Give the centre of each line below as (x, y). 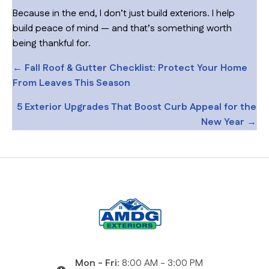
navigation (52, 89)
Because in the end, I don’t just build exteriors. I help (124, 13)
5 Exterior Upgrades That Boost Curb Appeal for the (137, 107)
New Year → (229, 122)
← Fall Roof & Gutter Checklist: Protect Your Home (130, 68)
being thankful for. (52, 43)
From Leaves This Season (71, 83)
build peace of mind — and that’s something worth (122, 28)
